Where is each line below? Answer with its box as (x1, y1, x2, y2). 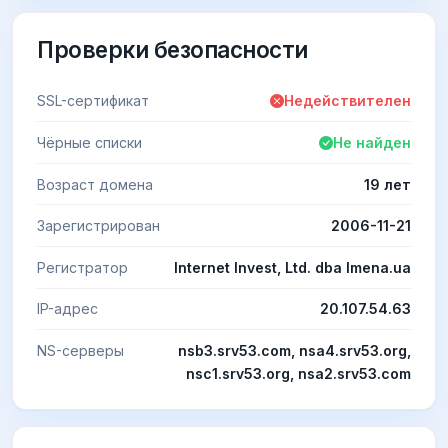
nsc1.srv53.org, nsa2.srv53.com (186, 364, 411, 382)
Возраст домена (37, 175, 153, 193)
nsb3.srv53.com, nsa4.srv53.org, (178, 341, 411, 359)
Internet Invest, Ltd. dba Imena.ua (174, 258, 411, 276)
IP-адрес (37, 300, 98, 318)
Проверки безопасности (37, 35, 308, 63)
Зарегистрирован (37, 217, 160, 235)
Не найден (333, 133, 411, 151)
